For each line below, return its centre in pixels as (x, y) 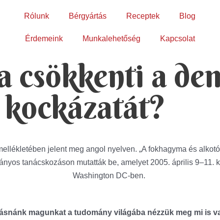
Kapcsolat (177, 39)
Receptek (143, 16)
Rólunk (37, 16)
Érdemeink (44, 39)
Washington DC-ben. (110, 176)
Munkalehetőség (111, 39)
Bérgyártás (88, 16)
